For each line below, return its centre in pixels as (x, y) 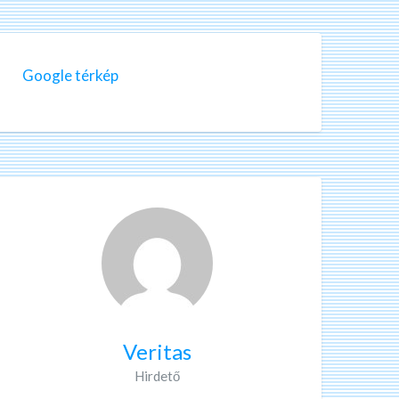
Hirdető (157, 375)
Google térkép (70, 75)
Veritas (157, 351)
